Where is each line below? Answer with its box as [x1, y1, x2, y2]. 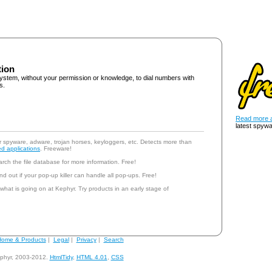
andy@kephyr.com [125, 254, 177, 260]
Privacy [76, 236, 97, 243]
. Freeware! [40, 145, 72, 152]
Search [103, 236, 124, 243]
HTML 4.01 [76, 254, 107, 260]
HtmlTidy [49, 254, 73, 260]
